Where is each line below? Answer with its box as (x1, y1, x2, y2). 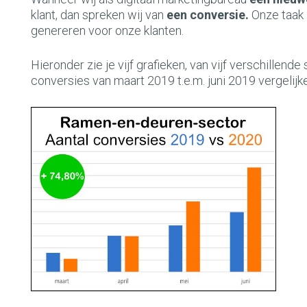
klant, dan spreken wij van (31, 8, 167, 22)
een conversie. (167, 8, 249, 22)
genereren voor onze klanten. (31, 23, 184, 38)
